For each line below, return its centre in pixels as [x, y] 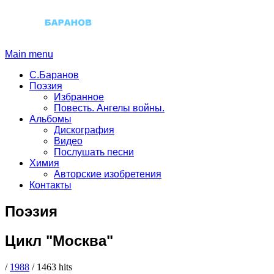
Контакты [50, 185]
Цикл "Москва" [59, 240]
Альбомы [50, 119]
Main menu [29, 54]
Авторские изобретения [108, 174]
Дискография [84, 130]
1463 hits [53, 267]
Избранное [79, 97]
